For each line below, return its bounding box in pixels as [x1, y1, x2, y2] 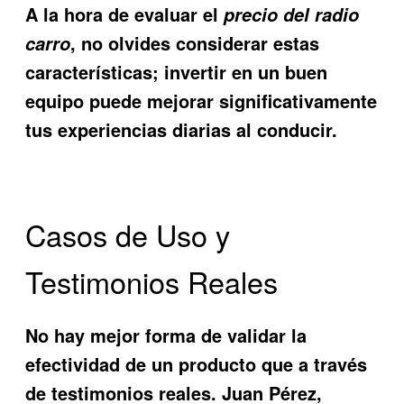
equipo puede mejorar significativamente [25, 87, 378, 114]
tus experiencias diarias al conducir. [25, 115, 338, 142]
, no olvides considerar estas [70, 29, 320, 56]
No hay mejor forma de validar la [25, 321, 308, 348]
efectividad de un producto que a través [25, 350, 368, 377]
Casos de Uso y [25, 214, 231, 255]
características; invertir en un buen [25, 58, 328, 85]
